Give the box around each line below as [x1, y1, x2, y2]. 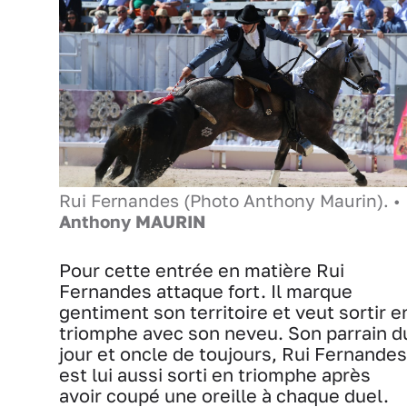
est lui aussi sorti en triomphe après [59, 364, 371, 386]
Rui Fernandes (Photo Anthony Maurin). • [59, 191, 401, 212]
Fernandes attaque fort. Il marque [59, 281, 352, 303]
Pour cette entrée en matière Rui [59, 260, 344, 282]
